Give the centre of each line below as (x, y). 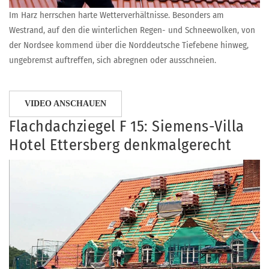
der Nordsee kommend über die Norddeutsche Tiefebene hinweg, (129, 45)
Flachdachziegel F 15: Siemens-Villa (127, 127)
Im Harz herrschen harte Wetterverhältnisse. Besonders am (116, 15)
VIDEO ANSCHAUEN (65, 104)
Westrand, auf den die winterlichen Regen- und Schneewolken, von (132, 30)
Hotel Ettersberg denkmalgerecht (120, 145)
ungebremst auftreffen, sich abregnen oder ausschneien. (113, 60)
